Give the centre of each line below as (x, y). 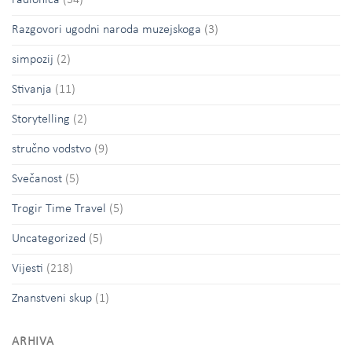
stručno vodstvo (51, 150)
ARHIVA (33, 342)
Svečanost (37, 180)
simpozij (33, 60)
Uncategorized (49, 239)
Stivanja (32, 90)
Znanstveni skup (52, 299)
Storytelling (41, 120)
